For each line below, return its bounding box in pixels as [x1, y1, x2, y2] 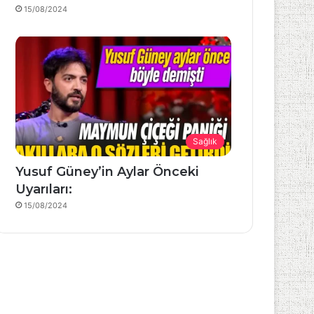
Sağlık [193, 135, 217, 146]
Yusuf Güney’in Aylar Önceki [15, 163, 200, 179]
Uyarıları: [15, 181, 73, 197]
